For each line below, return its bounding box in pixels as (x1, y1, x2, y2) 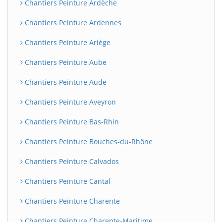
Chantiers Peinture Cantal (23, 176, 111, 186)
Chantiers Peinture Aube (23, 57, 107, 67)
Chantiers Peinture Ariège (23, 38, 111, 47)
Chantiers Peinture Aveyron (23, 97, 116, 107)
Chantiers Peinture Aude (23, 77, 107, 87)
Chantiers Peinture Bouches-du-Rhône (23, 137, 153, 146)
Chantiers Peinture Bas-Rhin (23, 117, 119, 126)
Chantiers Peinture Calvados (23, 157, 119, 166)
